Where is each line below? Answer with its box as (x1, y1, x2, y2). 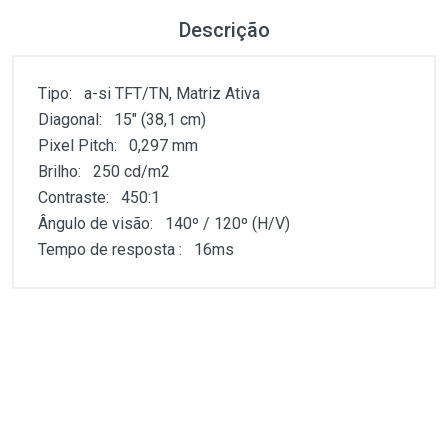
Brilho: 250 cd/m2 (38, 162, 170, 181)
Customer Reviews (38, 263, 275, 296)
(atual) (146, 335, 195, 354)
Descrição (178, 18, 270, 42)
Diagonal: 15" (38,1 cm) (38, 110, 206, 129)
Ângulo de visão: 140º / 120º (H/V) (38, 214, 290, 233)
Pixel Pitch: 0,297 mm (38, 136, 198, 155)
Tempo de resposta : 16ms (38, 240, 234, 259)
